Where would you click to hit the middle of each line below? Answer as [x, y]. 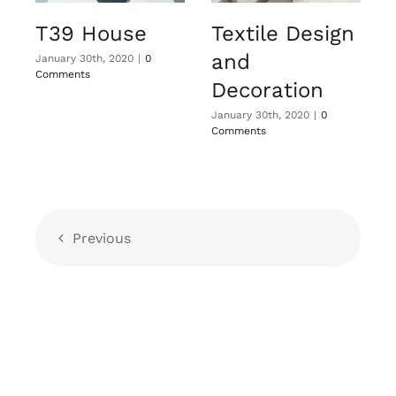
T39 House [91, 34]
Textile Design [283, 34]
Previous [102, 238]
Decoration [267, 91]
